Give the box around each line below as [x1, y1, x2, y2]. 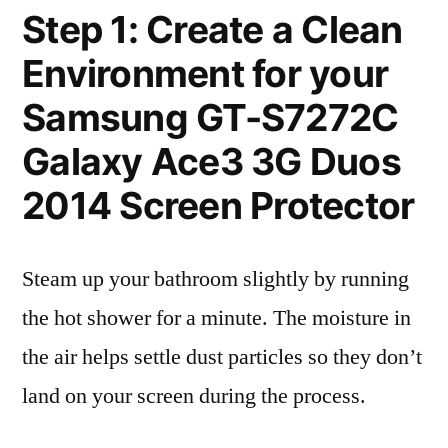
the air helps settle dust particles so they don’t [22, 343, 422, 371]
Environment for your [22, 51, 389, 96]
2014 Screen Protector [22, 183, 415, 228]
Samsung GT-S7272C [22, 95, 399, 140]
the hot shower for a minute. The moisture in [22, 304, 411, 332]
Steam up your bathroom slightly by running [22, 265, 409, 293]
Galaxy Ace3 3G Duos [22, 139, 401, 184]
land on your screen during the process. [22, 382, 366, 410]
